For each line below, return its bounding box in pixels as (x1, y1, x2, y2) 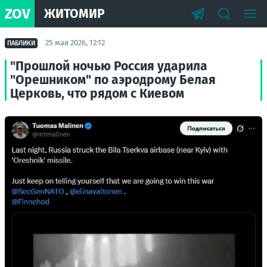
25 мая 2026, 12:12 (45, 38, 105, 47)
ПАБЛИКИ (7, 39, 35, 47)
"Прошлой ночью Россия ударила (10, 58, 207, 74)
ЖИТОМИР (44, 5, 105, 21)
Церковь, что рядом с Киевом (10, 86, 184, 101)
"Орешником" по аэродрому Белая (10, 72, 216, 88)
